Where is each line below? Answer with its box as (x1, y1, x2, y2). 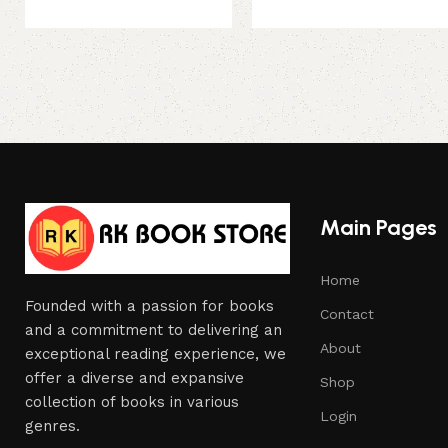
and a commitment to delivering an (25, 320, 282, 339)
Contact (320, 305, 374, 322)
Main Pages (320, 213, 437, 241)
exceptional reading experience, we (25, 344, 286, 363)
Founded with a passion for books (25, 296, 274, 315)
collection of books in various (25, 392, 239, 411)
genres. (25, 416, 80, 435)
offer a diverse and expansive (25, 368, 244, 387)
